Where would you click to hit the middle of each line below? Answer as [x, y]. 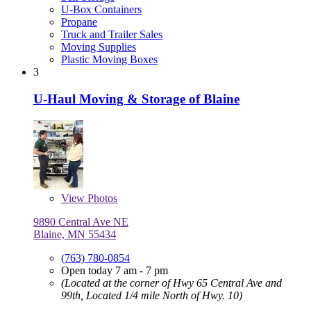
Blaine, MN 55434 [75, 234]
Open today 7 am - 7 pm [115, 270]
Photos [101, 198]
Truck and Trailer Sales [112, 35]
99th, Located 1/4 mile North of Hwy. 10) [152, 295]
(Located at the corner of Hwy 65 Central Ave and [171, 283]
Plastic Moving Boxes [109, 60]
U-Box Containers [101, 10]
